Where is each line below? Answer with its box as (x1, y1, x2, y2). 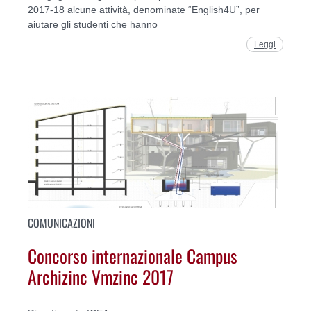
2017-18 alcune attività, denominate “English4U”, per (28, 3, 260, 15)
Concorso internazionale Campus (28, 242, 237, 269)
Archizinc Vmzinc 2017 (28, 262, 174, 289)
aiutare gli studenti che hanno (28, 18, 158, 30)
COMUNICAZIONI (28, 215, 95, 232)
